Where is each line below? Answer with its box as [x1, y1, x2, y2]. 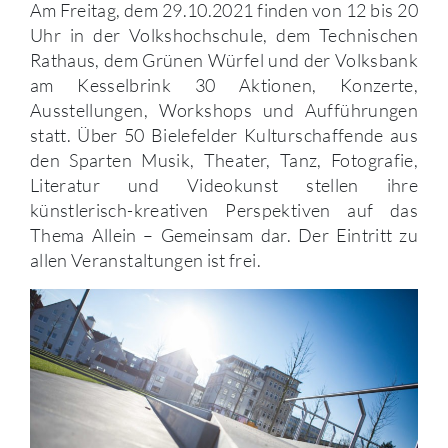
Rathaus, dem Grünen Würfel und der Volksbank [30, 49, 418, 72]
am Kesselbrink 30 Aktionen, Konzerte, [30, 74, 418, 97]
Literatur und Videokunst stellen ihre [30, 174, 418, 197]
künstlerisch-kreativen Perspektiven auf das [30, 199, 418, 222]
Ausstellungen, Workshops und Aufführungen [30, 99, 418, 122]
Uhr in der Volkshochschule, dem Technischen [30, 24, 418, 47]
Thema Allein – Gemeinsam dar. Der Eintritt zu [30, 224, 418, 247]
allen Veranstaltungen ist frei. [30, 249, 261, 272]
